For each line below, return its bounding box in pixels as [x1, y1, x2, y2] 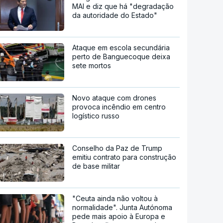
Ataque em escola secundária [72, 43, 170, 52]
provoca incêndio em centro [72, 103, 166, 111]
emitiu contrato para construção [72, 153, 177, 162]
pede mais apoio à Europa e [72, 212, 166, 221]
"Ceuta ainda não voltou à [72, 194, 158, 203]
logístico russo [72, 111, 120, 120]
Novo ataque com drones [72, 94, 157, 103]
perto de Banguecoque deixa [72, 52, 171, 61]
